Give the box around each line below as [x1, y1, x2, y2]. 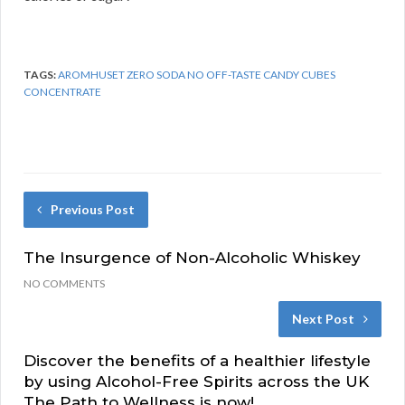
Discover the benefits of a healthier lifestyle [24, 351, 371, 370]
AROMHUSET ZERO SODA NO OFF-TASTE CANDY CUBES [58, 67, 335, 81]
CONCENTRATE [24, 84, 101, 99]
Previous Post [51, 201, 135, 217]
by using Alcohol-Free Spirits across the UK [24, 372, 369, 391]
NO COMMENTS [24, 276, 105, 290]
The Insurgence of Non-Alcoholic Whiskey [24, 248, 361, 267]
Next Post [292, 310, 354, 326]
